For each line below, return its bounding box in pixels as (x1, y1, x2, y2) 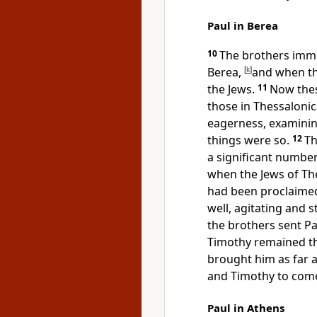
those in (207, 98, 253, 114)
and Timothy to (207, 268, 292, 284)
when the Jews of (207, 166, 301, 182)
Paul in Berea (207, 18, 278, 33)
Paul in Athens (207, 301, 284, 315)
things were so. (207, 132, 289, 148)
